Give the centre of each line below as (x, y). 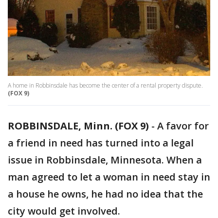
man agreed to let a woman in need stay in (109, 177)
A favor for (183, 126)
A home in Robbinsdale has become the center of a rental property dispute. (105, 86)
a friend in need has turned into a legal (101, 143)
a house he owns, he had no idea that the (105, 194)
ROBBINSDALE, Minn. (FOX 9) (78, 126)
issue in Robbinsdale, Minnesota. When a (105, 160)
